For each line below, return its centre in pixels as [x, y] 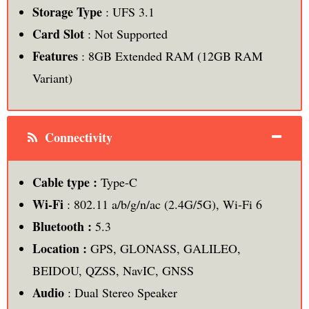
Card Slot [58, 34]
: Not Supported [126, 34]
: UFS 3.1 [128, 12]
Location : [59, 249]
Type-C [117, 182]
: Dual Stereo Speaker [120, 293]
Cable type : [64, 182]
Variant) [52, 78]
